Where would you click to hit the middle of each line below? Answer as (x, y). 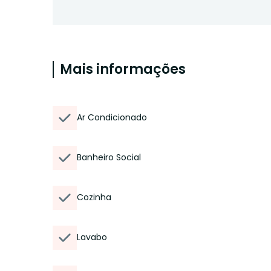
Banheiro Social (109, 157)
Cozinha (94, 197)
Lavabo (92, 237)
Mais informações (123, 69)
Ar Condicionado (112, 117)
